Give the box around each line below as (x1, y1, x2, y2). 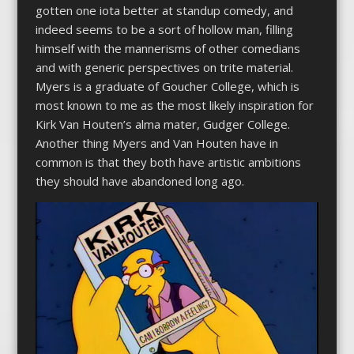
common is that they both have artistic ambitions (35, 153, 301, 170)
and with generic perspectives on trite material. (35, 58, 293, 75)
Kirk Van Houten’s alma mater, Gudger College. (35, 115, 290, 132)
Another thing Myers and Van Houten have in (35, 134, 278, 151)
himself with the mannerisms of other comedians (35, 40, 300, 56)
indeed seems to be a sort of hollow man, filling (35, 21, 293, 37)
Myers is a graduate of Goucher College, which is (35, 77, 299, 94)
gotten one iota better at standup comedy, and (35, 2, 293, 18)
